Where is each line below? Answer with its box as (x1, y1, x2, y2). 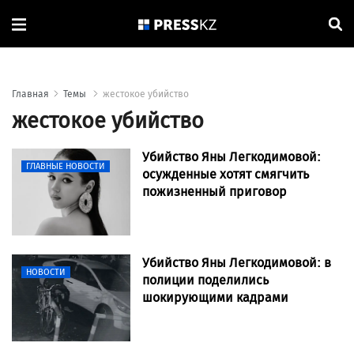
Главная (12, 88, 49, 100)
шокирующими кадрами (142, 290, 288, 306)
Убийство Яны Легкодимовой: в (142, 255, 331, 271)
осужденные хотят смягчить (142, 167, 309, 183)
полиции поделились (142, 273, 269, 288)
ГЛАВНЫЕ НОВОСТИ (26, 161, 105, 172)
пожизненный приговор (142, 184, 287, 200)
